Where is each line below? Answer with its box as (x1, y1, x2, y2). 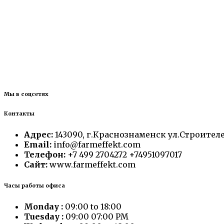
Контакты (4, 109, 34, 117)
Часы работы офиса (4, 181, 65, 189)
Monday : (24, 201, 63, 211)
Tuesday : (24, 211, 63, 221)
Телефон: (24, 149, 65, 159)
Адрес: (24, 129, 53, 139)
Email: (24, 139, 51, 149)
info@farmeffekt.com (51, 139, 140, 149)
